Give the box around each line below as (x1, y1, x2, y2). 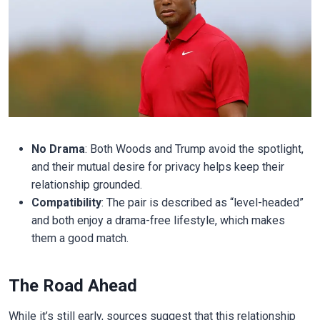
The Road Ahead (8, 276, 137, 296)
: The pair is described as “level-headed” (101, 196, 304, 210)
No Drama (31, 142, 85, 156)
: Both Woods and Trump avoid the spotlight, (84, 142, 304, 156)
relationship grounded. (31, 178, 142, 192)
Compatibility (31, 196, 101, 210)
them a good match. (31, 231, 129, 246)
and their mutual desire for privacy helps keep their (31, 160, 284, 174)
